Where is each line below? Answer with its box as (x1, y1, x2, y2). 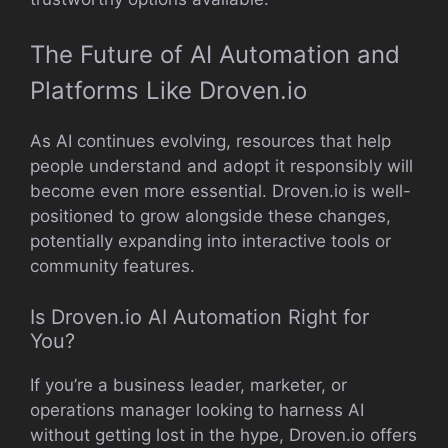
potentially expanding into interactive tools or (30, 231, 391, 251)
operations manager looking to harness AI (30, 399, 364, 420)
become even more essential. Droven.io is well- (30, 181, 411, 201)
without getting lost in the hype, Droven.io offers (30, 424, 417, 445)
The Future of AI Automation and (30, 40, 400, 69)
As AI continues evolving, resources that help (30, 131, 391, 151)
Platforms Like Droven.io (30, 76, 307, 105)
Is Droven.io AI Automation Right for (30, 304, 369, 329)
